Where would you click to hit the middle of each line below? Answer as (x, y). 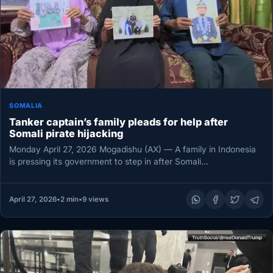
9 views (95, 200)
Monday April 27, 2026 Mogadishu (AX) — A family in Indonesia (133, 150)
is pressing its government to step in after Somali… (109, 162)
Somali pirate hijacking (66, 133)
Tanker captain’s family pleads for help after (119, 122)
